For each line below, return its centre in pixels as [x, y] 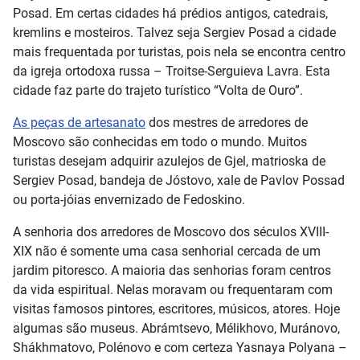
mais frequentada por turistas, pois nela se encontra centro [179, 52]
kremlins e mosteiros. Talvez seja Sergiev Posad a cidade [174, 33]
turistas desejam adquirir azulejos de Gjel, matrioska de [169, 161]
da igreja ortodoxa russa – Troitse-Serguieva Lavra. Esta [172, 71]
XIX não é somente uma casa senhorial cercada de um [167, 251]
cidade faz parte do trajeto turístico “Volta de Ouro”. [158, 90]
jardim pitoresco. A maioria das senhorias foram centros [172, 270]
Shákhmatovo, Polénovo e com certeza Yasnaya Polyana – [180, 348]
